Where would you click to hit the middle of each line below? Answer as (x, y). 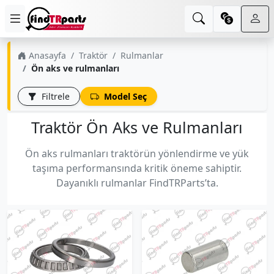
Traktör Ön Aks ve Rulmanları (137, 127)
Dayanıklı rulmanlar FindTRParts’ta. (137, 183)
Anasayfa (46, 55)
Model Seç (124, 96)
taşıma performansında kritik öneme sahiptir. (137, 168)
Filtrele (54, 96)
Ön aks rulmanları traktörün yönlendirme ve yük (137, 154)
